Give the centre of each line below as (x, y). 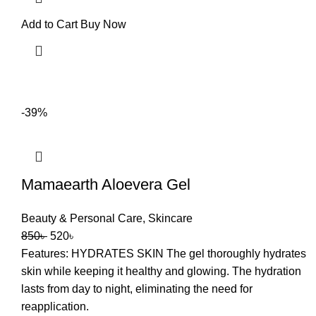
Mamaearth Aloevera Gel (106, 184)
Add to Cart (49, 24)
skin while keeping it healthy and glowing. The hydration (161, 271)
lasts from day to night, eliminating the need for (137, 289)
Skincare (170, 218)
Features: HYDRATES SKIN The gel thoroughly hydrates (164, 254)
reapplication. (55, 306)
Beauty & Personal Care (82, 218)
